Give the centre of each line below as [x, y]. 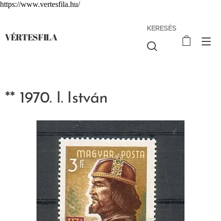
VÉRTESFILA [31, 37]
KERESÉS [162, 28]
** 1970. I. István [56, 99]
